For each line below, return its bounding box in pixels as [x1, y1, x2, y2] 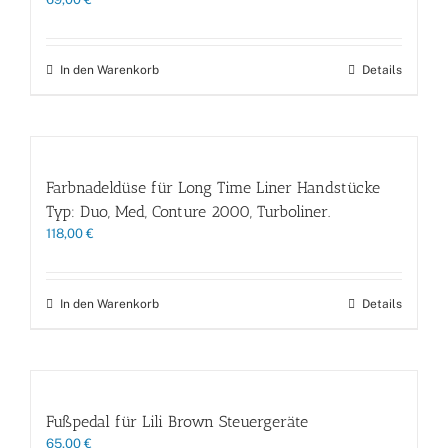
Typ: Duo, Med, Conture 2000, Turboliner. [46, 201, 330, 221]
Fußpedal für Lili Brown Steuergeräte [46, 411, 308, 431]
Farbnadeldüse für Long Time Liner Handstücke [46, 177, 380, 197]
